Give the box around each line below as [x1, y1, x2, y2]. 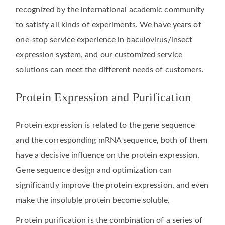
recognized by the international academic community [16, 6, 205, 14]
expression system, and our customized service [16, 51, 182, 59]
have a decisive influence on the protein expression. [16, 151, 200, 159]
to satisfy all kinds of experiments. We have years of [16, 21, 201, 29]
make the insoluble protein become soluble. [16, 196, 170, 204]
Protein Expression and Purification [16, 91, 191, 104]
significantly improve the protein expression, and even [16, 181, 208, 189]
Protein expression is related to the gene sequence [16, 121, 195, 129]
